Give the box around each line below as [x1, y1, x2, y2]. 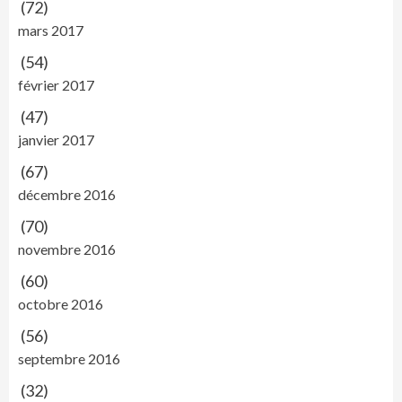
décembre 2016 [18, 186, 116, 204]
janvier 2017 [18, 131, 94, 149]
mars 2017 [18, 22, 83, 39]
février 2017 [18, 76, 94, 94]
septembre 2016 [18, 350, 120, 368]
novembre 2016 [18, 240, 116, 258]
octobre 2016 [18, 295, 103, 313]
